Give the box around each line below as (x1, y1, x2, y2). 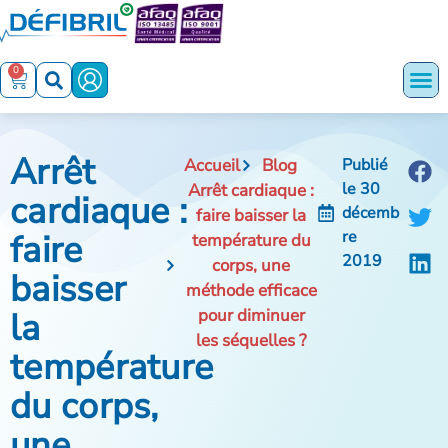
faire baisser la (196, 204, 307, 228)
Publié (342, 154, 389, 177)
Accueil (184, 154, 241, 178)
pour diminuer (197, 304, 305, 328)
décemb (342, 202, 400, 225)
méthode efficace (185, 279, 317, 303)
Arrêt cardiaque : (188, 179, 315, 203)
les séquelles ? (195, 329, 307, 353)
